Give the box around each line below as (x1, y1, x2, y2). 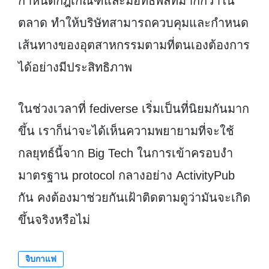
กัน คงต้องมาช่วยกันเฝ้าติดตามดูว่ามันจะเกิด (18, 191, 250, 205)
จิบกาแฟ (25, 254, 57, 264)
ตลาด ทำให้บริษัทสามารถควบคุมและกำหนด (18, 16, 249, 30)
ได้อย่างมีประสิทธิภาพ (18, 61, 132, 74)
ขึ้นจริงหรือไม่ (18, 213, 90, 227)
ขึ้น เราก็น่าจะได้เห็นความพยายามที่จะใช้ (18, 124, 234, 138)
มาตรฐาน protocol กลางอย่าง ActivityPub (18, 169, 235, 183)
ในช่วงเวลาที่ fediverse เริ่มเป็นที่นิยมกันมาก (18, 102, 249, 116)
